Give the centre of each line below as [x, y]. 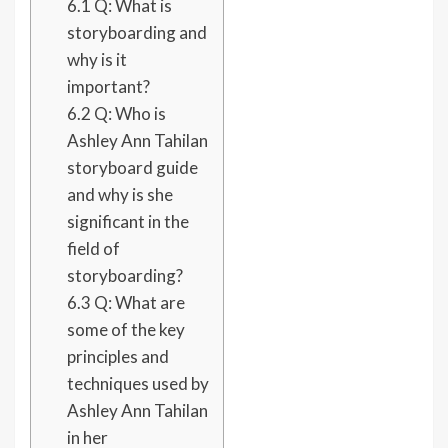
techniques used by [137, 384]
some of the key [125, 330]
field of [93, 249]
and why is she [119, 195]
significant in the [127, 222]
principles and [117, 357]
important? [109, 87]
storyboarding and [136, 33]
